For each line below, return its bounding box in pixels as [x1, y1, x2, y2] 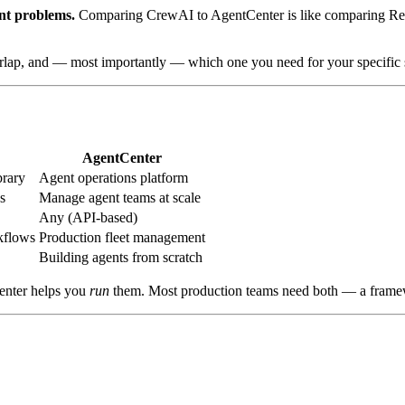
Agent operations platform [39, 169, 188, 185]
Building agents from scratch [39, 249, 202, 265]
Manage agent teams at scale [39, 189, 201, 205]
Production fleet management [39, 229, 205, 245]
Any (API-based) [39, 209, 137, 225]
